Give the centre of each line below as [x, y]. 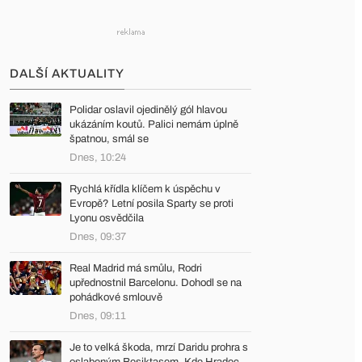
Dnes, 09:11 [98, 316]
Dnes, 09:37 [98, 237]
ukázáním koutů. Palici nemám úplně [154, 124]
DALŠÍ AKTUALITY [67, 74]
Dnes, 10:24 [98, 158]
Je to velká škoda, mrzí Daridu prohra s [159, 347]
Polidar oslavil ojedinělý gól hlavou [148, 110]
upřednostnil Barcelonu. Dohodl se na [156, 283]
